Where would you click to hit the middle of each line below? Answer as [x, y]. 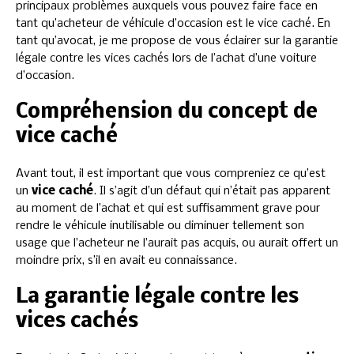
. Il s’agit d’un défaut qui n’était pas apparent [212, 192]
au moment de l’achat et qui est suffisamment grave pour [168, 209]
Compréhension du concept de [167, 113]
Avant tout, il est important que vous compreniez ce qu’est [171, 174]
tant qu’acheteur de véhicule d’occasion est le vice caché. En [173, 24]
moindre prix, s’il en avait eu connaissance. [126, 261]
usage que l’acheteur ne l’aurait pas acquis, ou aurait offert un [177, 244]
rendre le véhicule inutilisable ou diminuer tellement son [160, 226]
